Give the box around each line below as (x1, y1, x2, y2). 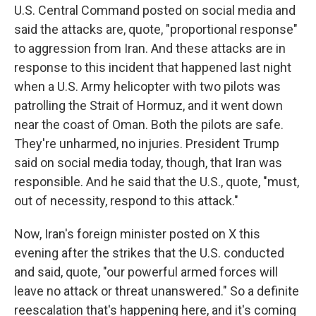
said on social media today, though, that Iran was (14, 155, 282, 170)
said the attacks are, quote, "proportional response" (14, 22, 298, 37)
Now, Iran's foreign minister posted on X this (14, 226, 260, 241)
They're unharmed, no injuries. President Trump (14, 136, 279, 151)
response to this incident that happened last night (14, 60, 291, 75)
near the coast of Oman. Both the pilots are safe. (14, 117, 284, 132)
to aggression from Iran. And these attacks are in (14, 41, 286, 56)
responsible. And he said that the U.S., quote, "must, (14, 174, 299, 189)
